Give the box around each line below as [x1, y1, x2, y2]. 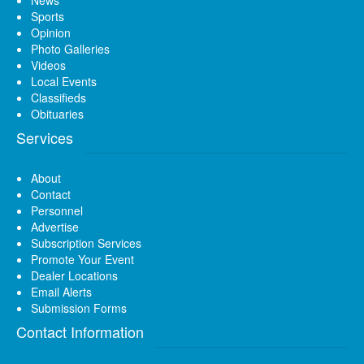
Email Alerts [31, 284, 92, 301]
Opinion [31, 24, 71, 41]
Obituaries [31, 106, 84, 123]
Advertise [31, 219, 79, 236]
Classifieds [31, 89, 86, 106]
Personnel [31, 202, 83, 219]
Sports [31, 8, 64, 25]
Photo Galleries [31, 41, 110, 58]
